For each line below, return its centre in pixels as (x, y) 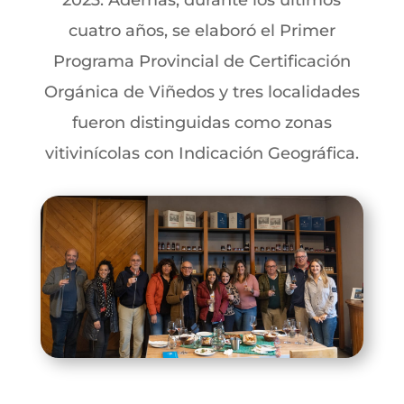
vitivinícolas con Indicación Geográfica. (202, 153)
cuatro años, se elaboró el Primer (202, 31)
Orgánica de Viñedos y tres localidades (202, 92)
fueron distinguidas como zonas (202, 123)
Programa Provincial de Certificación (202, 61)
